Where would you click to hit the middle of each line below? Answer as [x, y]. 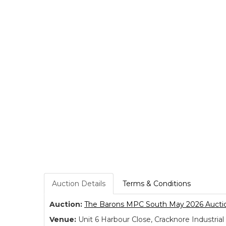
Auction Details [79, 184]
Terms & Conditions [157, 184]
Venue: [63, 219]
